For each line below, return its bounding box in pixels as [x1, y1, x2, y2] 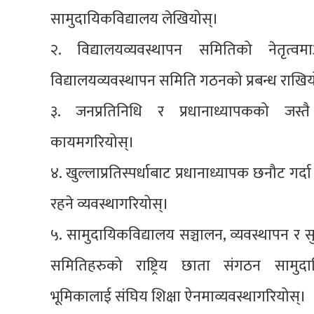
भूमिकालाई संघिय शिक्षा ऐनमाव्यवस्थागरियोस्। [50, 283, 306, 310]
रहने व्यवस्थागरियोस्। [50, 191, 169, 217]
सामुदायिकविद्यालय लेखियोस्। [50, 6, 219, 32]
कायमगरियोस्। [50, 129, 135, 156]
